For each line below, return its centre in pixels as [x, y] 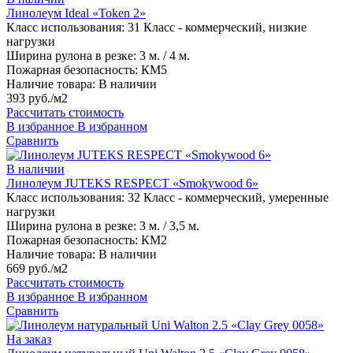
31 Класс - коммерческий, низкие [217, 28]
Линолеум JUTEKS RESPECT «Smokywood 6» [132, 184]
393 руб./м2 [37, 98]
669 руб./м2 [37, 269]
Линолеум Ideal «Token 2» [76, 13]
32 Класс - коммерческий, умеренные [228, 198]
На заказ [29, 340]
